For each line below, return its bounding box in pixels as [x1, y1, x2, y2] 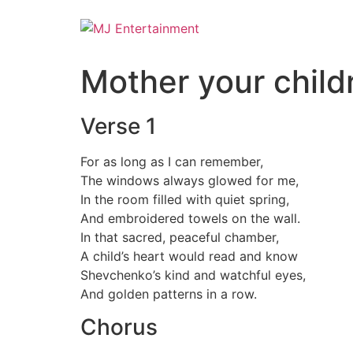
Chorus [80, 314, 158, 341]
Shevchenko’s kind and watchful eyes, [80, 267, 306, 283]
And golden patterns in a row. [80, 286, 257, 302]
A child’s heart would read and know [80, 248, 298, 264]
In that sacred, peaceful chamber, [80, 229, 279, 245]
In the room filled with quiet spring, [80, 191, 289, 207]
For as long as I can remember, [80, 154, 263, 169]
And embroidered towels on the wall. [80, 210, 300, 226]
